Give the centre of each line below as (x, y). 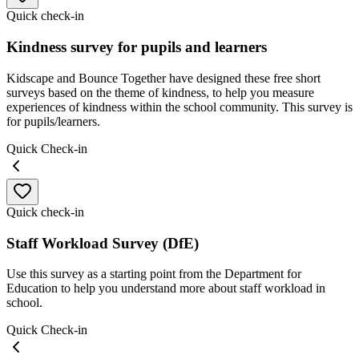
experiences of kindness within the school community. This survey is (179, 107)
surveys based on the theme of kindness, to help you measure (160, 92)
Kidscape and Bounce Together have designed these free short (163, 78)
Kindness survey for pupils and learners (137, 47)
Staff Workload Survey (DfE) (103, 243)
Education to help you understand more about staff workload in (166, 288)
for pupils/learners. (53, 121)
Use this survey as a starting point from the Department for (154, 274)
